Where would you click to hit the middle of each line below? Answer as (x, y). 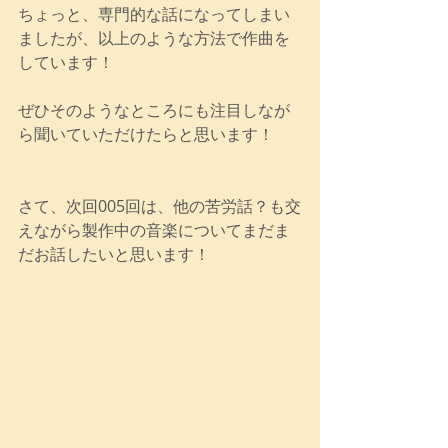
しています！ (66, 61)
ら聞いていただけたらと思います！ (146, 133)
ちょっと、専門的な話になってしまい (154, 13)
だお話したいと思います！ (114, 253)
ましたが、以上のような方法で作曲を (154, 37)
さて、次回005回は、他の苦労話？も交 (159, 205)
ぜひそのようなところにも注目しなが (154, 109)
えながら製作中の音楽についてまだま (154, 229)
